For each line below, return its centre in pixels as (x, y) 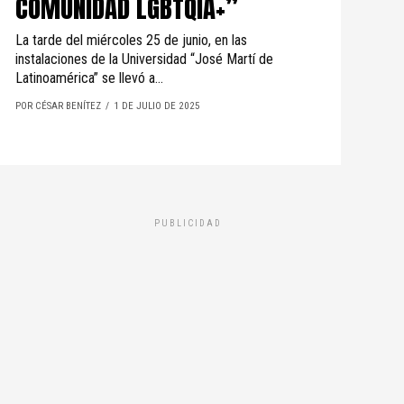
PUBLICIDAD (188, 223)
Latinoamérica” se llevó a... (89, 78)
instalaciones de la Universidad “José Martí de (144, 59)
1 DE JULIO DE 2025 (156, 106)
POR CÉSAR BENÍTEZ (58, 106)
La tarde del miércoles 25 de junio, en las (131, 40)
